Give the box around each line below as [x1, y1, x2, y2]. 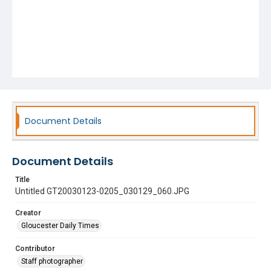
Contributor [15, 244, 55, 253]
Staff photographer [21, 257, 83, 266]
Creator [15, 209, 41, 217]
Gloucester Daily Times [21, 221, 99, 230]
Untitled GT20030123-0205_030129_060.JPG [15, 186, 189, 196]
